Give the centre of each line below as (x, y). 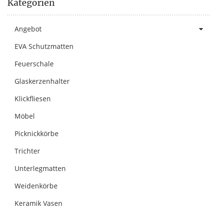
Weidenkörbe (36, 186)
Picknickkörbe (37, 133)
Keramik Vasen (39, 203)
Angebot (28, 29)
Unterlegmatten (40, 168)
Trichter (27, 151)
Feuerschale (34, 63)
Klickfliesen (33, 98)
